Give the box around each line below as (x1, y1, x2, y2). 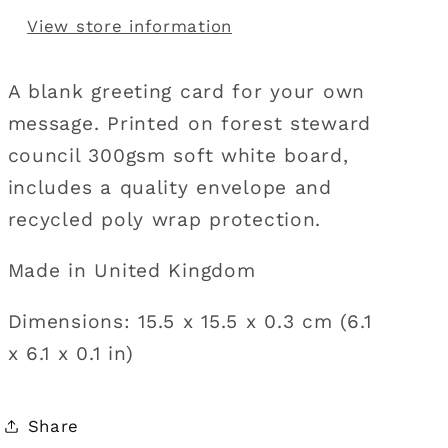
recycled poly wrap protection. (7, 207, 322, 231)
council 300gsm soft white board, (7, 143, 349, 167)
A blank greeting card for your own (7, 79, 366, 103)
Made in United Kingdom (7, 258, 256, 282)
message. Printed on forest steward (7, 111, 372, 135)
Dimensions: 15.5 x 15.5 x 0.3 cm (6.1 (7, 309, 372, 333)
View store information (27, 15, 233, 36)
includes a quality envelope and (7, 175, 332, 199)
